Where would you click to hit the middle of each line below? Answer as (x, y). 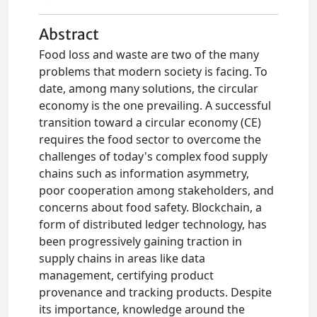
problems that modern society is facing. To (154, 71)
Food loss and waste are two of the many (149, 54)
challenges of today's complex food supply (154, 156)
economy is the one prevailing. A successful (155, 105)
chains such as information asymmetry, (144, 173)
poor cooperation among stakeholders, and (157, 190)
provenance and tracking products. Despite (156, 292)
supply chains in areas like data (122, 258)
